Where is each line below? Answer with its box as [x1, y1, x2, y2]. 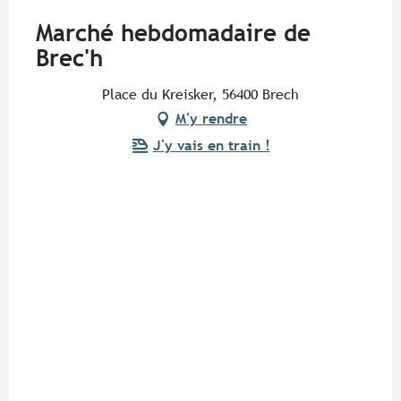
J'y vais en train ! [152, 137, 270, 155]
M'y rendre [175, 110, 247, 128]
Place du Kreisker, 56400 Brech [102, 86, 299, 104]
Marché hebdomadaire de [36, 20, 311, 47]
